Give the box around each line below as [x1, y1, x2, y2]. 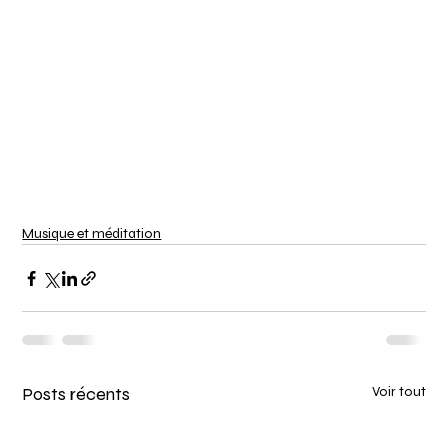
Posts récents [22, 383, 131, 406]
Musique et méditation [22, 225, 162, 243]
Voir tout [371, 383, 426, 401]
